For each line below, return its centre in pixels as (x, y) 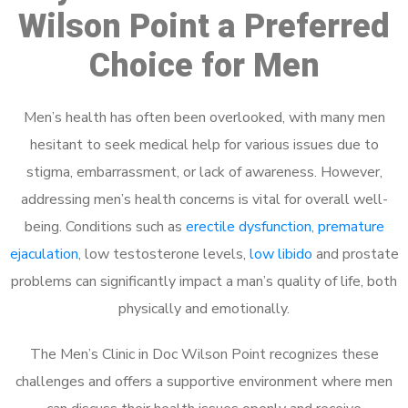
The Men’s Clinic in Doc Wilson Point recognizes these (204, 354)
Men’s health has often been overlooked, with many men (204, 117)
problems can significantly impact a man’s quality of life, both (204, 281)
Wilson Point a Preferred (204, 26)
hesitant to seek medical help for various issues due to (204, 145)
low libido (280, 254)
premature (351, 227)
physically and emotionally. (204, 309)
